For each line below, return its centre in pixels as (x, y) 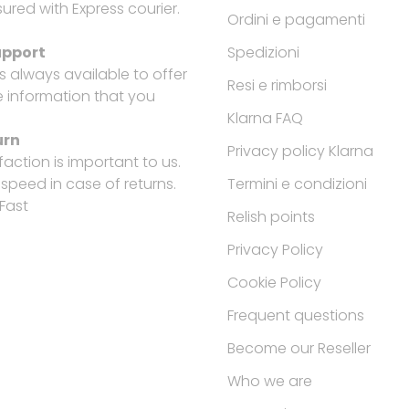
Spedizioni (264, 52)
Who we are (270, 381)
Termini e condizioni (298, 184)
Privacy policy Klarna (301, 151)
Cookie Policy (275, 283)
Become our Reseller (299, 348)
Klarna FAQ (266, 118)
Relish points (272, 217)
